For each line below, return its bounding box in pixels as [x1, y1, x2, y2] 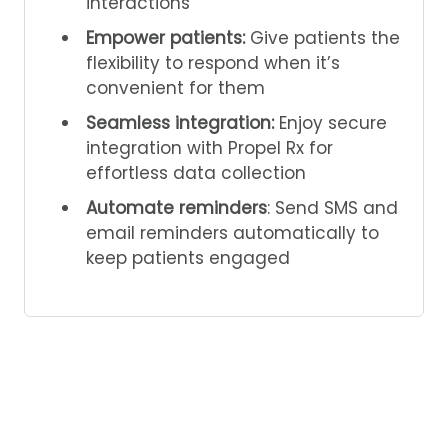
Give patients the [250, 25, 400, 50]
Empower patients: [86, 25, 250, 50]
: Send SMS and [267, 195, 398, 220]
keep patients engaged [86, 245, 290, 270]
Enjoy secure [279, 110, 387, 135]
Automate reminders [86, 195, 267, 220]
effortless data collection [86, 160, 306, 185]
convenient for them [86, 75, 265, 100]
